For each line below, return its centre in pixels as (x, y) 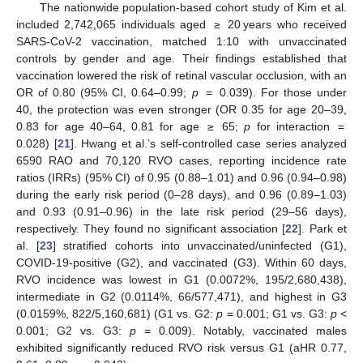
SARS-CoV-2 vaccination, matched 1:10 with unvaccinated (181, 41)
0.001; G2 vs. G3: (73, 330)
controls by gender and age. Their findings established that (181, 58)
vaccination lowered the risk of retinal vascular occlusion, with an (181, 75)
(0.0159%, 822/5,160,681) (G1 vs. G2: (117, 313)
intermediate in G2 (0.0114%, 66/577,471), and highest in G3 (181, 296)
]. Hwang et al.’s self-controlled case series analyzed (208, 143)
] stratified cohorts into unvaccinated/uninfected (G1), (200, 245)
